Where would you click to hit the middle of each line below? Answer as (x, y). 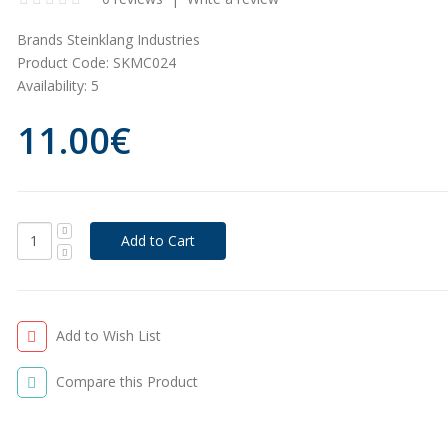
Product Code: (62, 62)
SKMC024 (142, 62)
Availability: (51, 85)
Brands (39, 39)
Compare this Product (126, 381)
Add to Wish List (108, 335)
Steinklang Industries (133, 39)
